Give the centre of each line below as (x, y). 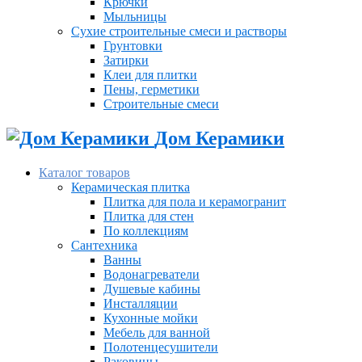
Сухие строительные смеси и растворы (179, 31)
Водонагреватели (152, 274)
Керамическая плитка (130, 187)
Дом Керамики (219, 138)
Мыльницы (135, 17)
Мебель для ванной (157, 332)
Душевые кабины (152, 288)
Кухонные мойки (151, 318)
